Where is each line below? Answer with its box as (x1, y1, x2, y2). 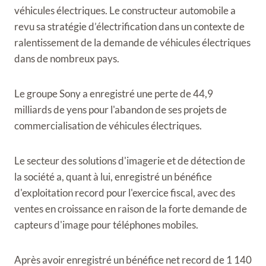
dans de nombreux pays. (14, 52, 119, 65)
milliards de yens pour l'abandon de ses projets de (14, 103, 227, 116)
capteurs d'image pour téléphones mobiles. (14, 218, 198, 231)
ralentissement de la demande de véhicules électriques (14, 36, 251, 49)
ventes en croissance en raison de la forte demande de (14, 202, 247, 215)
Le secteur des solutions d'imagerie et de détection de (14, 154, 245, 167)
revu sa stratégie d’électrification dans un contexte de (14, 20, 245, 33)
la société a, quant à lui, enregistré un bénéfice (14, 170, 212, 183)
